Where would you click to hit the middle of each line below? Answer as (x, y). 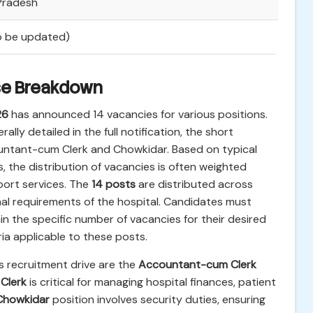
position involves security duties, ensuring (158, 299)
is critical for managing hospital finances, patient (151, 282)
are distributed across (194, 184)
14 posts (114, 184)
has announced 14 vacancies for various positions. (138, 114)
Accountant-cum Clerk (197, 264)
